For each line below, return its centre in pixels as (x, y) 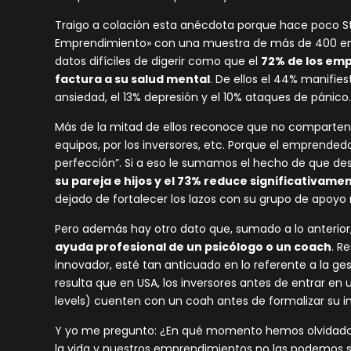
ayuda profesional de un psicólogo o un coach (194, 246)
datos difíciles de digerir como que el (158, 61)
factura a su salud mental (133, 79)
